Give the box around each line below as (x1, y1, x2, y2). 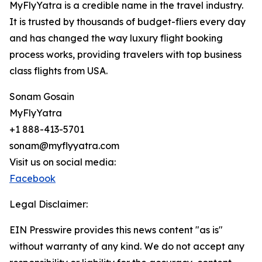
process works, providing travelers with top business (9, 49, 242, 61)
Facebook (9, 173, 56, 185)
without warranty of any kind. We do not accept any (9, 240, 244, 253)
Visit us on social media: (9, 156, 116, 168)
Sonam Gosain (9, 91, 74, 103)
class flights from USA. (9, 65, 108, 77)
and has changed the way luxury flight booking (9, 32, 223, 44)
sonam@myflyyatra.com (9, 140, 119, 152)
